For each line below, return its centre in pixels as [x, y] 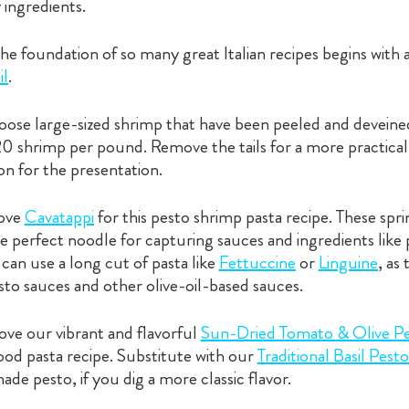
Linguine [348, 262]
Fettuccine [257, 262]
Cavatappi [59, 216]
